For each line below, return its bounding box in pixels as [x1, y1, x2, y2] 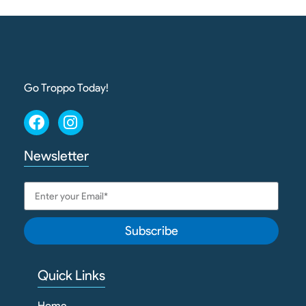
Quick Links [38, 267, 105, 284]
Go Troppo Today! [24, 81, 111, 95]
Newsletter [24, 147, 89, 164]
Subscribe [124, 223, 178, 239]
